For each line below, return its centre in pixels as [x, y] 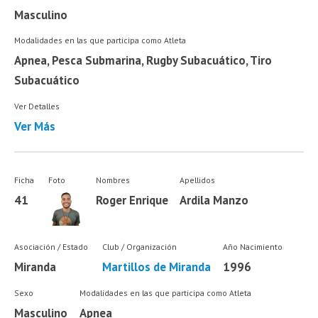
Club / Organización [139, 247]
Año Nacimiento [252, 247]
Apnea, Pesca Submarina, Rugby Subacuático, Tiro [143, 61]
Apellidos [198, 180]
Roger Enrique [132, 200]
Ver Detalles [37, 106]
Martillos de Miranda [156, 267]
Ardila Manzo [214, 200]
